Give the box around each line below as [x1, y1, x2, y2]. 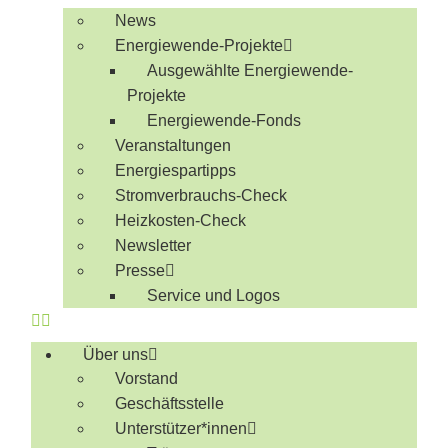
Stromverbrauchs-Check [115, 187, 288, 204]
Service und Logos [147, 287, 281, 304]
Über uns [83, 346, 149, 363]
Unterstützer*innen [115, 420, 248, 437]
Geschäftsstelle [115, 395, 225, 412]
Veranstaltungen [115, 137, 232, 154]
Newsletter [115, 237, 192, 254]
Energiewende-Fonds [147, 112, 302, 129]
